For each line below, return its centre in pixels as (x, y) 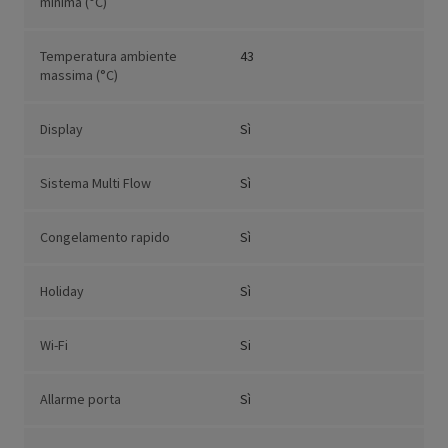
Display (61, 129)
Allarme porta (80, 399)
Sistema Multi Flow (95, 183)
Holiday (62, 291)
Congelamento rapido (105, 237)
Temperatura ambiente (108, 56)
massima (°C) (79, 75)
